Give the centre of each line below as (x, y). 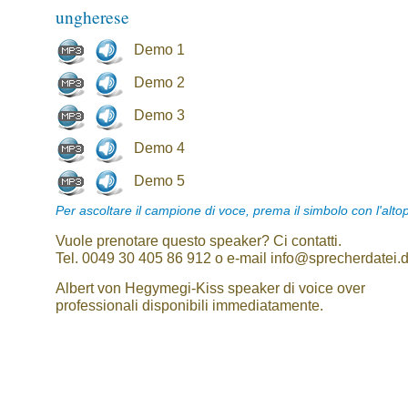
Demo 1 (159, 49)
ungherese (92, 17)
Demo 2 (159, 82)
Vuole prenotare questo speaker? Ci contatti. (199, 240)
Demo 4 (159, 148)
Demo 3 (159, 115)
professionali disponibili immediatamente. (189, 305)
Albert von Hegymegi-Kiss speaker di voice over (210, 288)
